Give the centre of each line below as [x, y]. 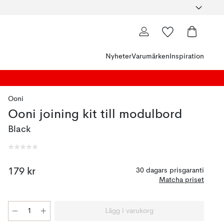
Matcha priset [181, 180]
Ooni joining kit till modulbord [95, 115]
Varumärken [150, 56]
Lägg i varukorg [129, 211]
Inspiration [187, 56]
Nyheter [118, 56]
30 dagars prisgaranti [170, 170]
